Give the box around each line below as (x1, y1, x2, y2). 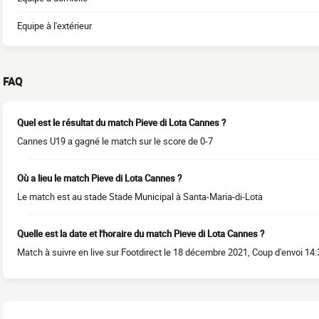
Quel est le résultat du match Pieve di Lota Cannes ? (17, 116, 226, 129)
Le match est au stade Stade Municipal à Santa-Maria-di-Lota (17, 190, 263, 203)
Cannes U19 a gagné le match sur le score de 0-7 (17, 135, 213, 147)
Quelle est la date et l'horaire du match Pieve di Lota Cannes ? (17, 227, 264, 240)
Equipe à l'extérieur (17, 19, 92, 32)
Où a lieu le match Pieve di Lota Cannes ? (17, 172, 182, 184)
